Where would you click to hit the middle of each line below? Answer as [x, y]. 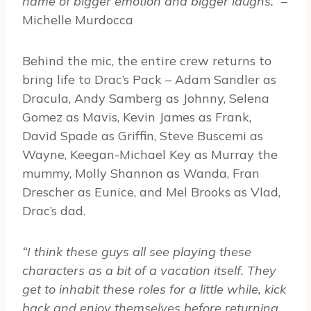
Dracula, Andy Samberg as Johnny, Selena [146, 99]
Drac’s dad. [54, 211]
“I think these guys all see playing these [137, 252]
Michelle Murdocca [78, 20]
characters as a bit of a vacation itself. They [149, 271]
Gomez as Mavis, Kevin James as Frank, [137, 117]
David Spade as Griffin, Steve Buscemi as [143, 136]
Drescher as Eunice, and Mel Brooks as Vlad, [151, 192]
